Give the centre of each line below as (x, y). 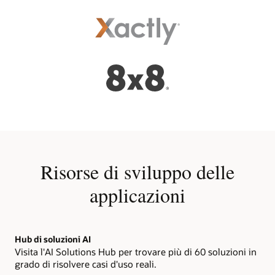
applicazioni (137, 195)
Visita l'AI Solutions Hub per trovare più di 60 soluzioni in (136, 251)
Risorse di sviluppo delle (137, 172)
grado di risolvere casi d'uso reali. (86, 264)
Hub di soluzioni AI (53, 239)
